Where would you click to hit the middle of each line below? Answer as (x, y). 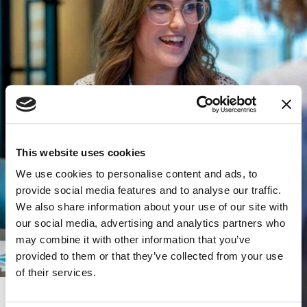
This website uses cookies (81, 152)
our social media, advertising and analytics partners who (150, 223)
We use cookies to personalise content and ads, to (137, 174)
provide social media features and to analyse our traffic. (149, 191)
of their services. (56, 273)
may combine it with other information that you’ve (133, 240)
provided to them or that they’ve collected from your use (149, 256)
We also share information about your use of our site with (152, 207)
